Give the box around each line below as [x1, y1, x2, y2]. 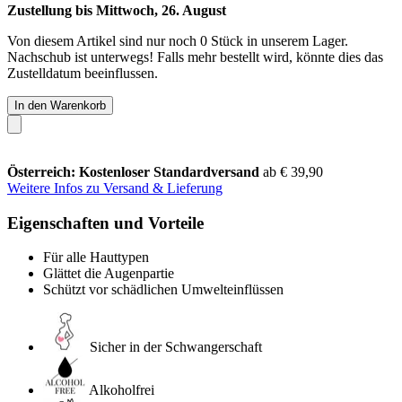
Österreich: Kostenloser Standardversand [7, 163, 263, 179]
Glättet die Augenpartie [43, 266, 174, 282]
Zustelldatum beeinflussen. [7, 65, 158, 81]
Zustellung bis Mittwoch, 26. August [7, 2, 226, 18]
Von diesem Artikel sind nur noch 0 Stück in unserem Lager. [7, 32, 348, 48]
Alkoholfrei [89, 382, 154, 398]
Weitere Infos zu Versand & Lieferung [7, 179, 223, 196]
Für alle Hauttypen [43, 249, 149, 266]
